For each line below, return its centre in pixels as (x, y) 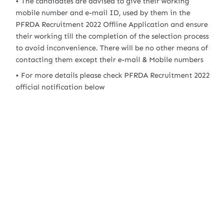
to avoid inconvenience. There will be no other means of (112, 48)
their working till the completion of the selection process (112, 36)
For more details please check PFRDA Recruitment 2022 (115, 75)
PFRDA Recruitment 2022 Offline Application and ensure (112, 24)
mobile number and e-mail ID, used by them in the (103, 13)
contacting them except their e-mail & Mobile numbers (109, 60)
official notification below (60, 87)
